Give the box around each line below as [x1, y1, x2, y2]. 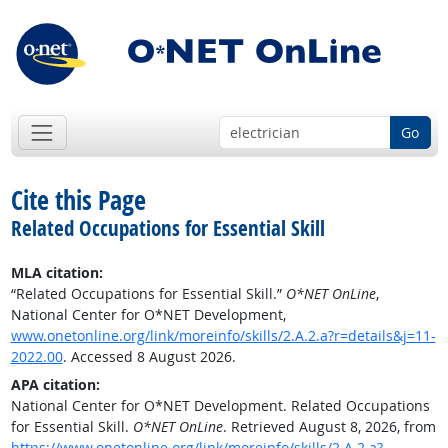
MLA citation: [10, 263, 103, 283]
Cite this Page [10, 182, 146, 219]
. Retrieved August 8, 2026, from [222, 417, 436, 437]
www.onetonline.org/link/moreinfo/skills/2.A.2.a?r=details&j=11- [10, 326, 436, 346]
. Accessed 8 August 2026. [62, 347, 236, 367]
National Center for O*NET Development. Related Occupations [10, 396, 430, 416]
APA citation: [10, 375, 100, 395]
